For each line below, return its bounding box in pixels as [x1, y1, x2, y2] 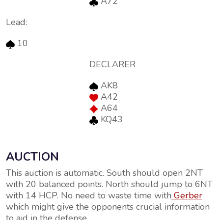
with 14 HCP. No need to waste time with [6, 190, 171, 201]
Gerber [174, 190, 202, 201]
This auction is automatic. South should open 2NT [6, 167, 203, 179]
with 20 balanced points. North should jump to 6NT [6, 178, 213, 190]
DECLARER [89, 58, 136, 70]
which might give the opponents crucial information [6, 201, 210, 213]
